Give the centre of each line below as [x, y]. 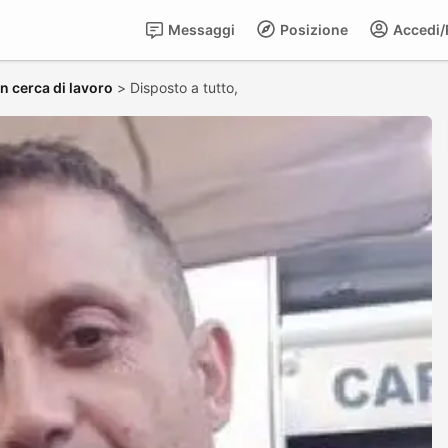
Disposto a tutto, [186, 87]
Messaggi [200, 29]
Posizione [312, 29]
